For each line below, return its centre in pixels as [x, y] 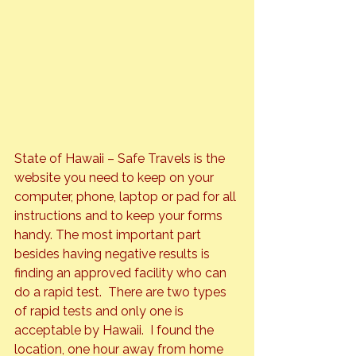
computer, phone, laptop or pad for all [127, 197]
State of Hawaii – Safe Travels [103, 159]
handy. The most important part [109, 235]
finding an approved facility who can [122, 273]
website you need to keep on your [116, 178]
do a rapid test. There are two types [122, 292]
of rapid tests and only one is [101, 311]
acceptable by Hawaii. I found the [116, 331]
